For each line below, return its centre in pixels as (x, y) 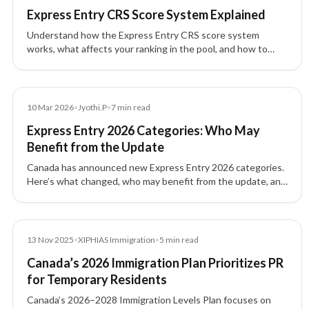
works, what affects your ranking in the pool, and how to (147, 49)
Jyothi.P (92, 107)
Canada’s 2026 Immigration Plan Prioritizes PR (155, 263)
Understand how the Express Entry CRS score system (143, 35)
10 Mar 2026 (50, 107)
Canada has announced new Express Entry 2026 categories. (156, 167)
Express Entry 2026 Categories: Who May (143, 130)
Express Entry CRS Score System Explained (146, 14)
